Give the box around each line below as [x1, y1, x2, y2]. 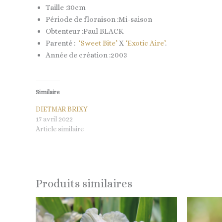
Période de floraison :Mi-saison [46, 15, 152, 24]
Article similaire [36, 124, 84, 133]
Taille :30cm [46, 3, 86, 12]
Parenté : [46, 39, 78, 48]
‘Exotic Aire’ [125, 39, 165, 48]
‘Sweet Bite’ [78, 39, 117, 48]
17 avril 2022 [36, 114, 73, 123]
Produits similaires [36, 177, 132, 190]
